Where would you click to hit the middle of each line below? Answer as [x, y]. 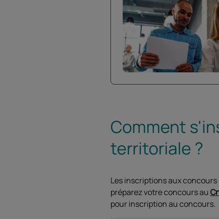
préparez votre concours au [160, 192]
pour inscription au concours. [163, 204]
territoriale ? [159, 148]
